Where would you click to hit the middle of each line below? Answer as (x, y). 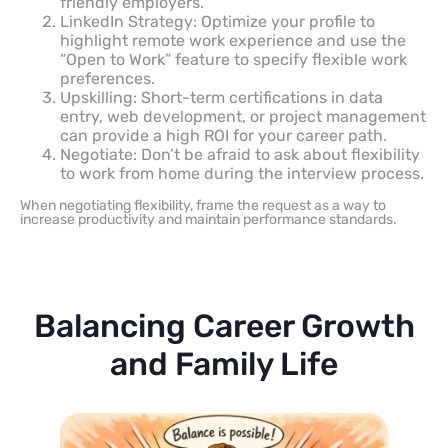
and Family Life (224, 363)
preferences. (107, 78)
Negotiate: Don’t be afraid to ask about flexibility (240, 154)
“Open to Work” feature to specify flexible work (233, 59)
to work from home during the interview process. (242, 173)
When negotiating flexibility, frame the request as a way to (203, 205)
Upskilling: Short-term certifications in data (221, 97)
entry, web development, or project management (243, 116)
